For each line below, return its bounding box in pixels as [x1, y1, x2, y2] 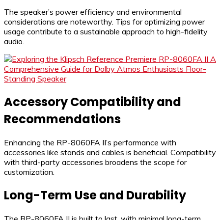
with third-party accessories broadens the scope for [4, 157, 187, 167]
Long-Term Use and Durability [4, 187, 186, 204]
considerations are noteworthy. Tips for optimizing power [4, 17, 205, 27]
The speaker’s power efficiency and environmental [4, 7, 182, 17]
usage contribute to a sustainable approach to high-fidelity [4, 27, 208, 37]
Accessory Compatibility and [4, 94, 181, 110]
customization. [4, 167, 55, 177]
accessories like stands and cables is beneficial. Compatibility [4, 147, 216, 158]
